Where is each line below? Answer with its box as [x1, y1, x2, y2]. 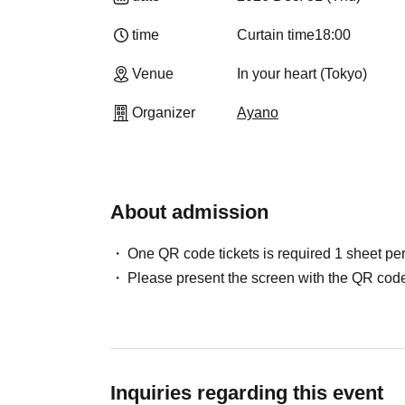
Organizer [132, 105, 195, 120]
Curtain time [237, 27, 315, 42]
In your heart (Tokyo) [237, 66, 367, 81]
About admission [110, 201, 268, 223]
